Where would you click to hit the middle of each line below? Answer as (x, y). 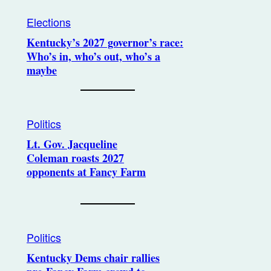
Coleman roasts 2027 (75, 158)
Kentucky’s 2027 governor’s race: (105, 42)
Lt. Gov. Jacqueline (72, 144)
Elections (49, 22)
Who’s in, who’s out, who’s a (93, 56)
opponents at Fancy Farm (86, 172)
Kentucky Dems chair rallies (93, 258)
